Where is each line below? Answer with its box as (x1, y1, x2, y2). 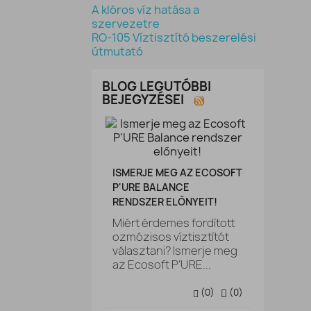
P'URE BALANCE (112, 180, 190, 194)
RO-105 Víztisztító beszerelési (92, 30, 256, 45)
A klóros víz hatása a (92, 2, 199, 17)
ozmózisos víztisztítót (112, 229, 229, 244)
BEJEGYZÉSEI (102, 91, 187, 108)
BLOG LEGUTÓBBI (102, 78, 211, 95)
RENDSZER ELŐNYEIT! (112, 195, 217, 208)
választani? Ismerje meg (112, 243, 237, 258)
